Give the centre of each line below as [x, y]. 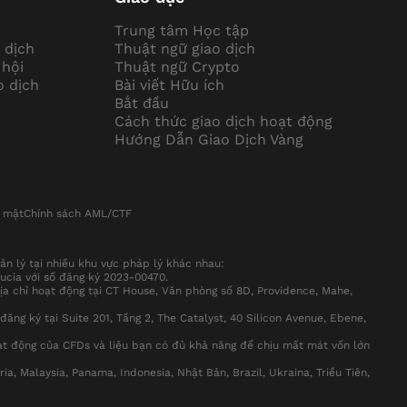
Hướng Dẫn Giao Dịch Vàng [209, 140]
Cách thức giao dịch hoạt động [224, 122]
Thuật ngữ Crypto [178, 67]
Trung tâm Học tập [182, 31]
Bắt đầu [142, 104]
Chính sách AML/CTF [78, 214]
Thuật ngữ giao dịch [185, 49]
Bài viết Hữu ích [170, 85]
